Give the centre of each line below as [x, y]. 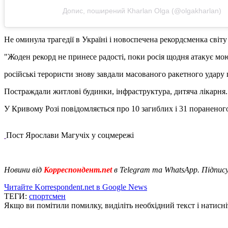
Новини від [23, 169]
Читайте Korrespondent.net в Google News [76, 187]
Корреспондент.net [78, 169]
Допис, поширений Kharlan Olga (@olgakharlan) [142, 10]
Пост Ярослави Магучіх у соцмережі [70, 135]
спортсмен [47, 196]
